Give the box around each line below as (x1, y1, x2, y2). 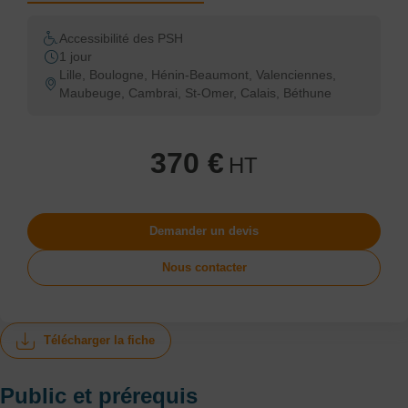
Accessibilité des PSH (59, 31, 183, 46)
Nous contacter (161, 260, 247, 274)
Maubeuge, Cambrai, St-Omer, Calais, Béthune (59, 86, 331, 100)
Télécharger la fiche (44, 333, 155, 347)
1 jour (59, 49, 92, 64)
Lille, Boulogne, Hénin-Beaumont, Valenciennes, (59, 67, 336, 82)
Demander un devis (149, 224, 259, 238)
